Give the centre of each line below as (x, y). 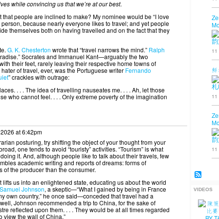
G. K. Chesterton (29, 50)
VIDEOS (203, 189)
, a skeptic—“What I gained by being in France (105, 189)
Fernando (138, 70)
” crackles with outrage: (39, 77)
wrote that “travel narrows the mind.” (100, 50)
